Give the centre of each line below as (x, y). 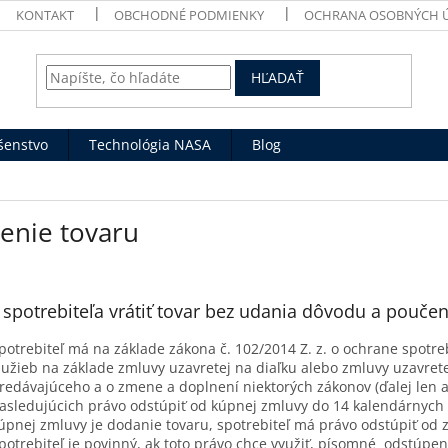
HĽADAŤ (278, 78)
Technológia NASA (150, 144)
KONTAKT (45, 15)
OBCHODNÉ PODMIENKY (189, 15)
